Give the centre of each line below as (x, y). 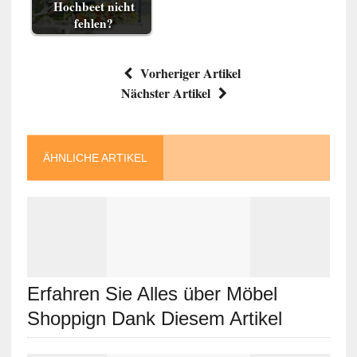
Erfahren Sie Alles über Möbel (152, 293)
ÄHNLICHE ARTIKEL (95, 157)
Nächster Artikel (166, 92)
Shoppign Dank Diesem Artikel (154, 318)
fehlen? (94, 23)
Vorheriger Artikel (191, 73)
